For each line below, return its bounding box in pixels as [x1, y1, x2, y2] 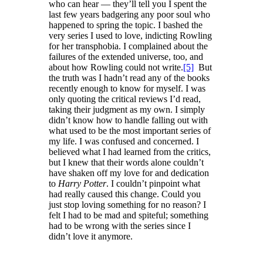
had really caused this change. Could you [49, 189, 201, 199]
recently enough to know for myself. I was [49, 83, 205, 93]
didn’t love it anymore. [49, 231, 133, 241]
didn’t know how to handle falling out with [49, 115, 208, 125]
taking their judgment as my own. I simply [49, 104, 205, 114]
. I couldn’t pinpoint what [106, 178, 200, 188]
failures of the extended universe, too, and [49, 52, 203, 62]
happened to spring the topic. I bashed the [49, 20, 203, 30]
